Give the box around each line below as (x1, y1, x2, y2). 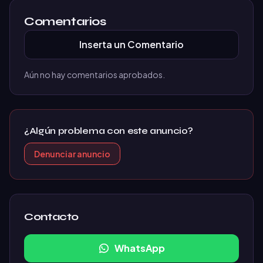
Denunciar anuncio (34, 149, 110, 159)
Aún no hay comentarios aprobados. (24, 69, 165, 80)
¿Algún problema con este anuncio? (24, 125, 193, 136)
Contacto (24, 210, 79, 223)
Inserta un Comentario (79, 38, 184, 50)
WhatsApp (114, 242, 165, 254)
